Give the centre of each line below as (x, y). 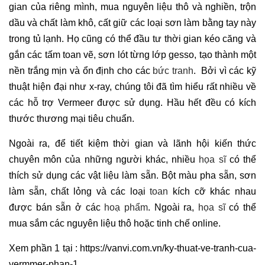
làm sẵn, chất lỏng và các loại (80, 191)
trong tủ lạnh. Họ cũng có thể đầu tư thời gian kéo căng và (132, 38)
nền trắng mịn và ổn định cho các (81, 70)
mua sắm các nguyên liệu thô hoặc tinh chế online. (115, 223)
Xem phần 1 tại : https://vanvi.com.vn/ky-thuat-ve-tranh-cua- (132, 248)
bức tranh (173, 70)
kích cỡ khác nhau (212, 191)
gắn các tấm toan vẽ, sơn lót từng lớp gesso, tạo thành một (132, 54)
